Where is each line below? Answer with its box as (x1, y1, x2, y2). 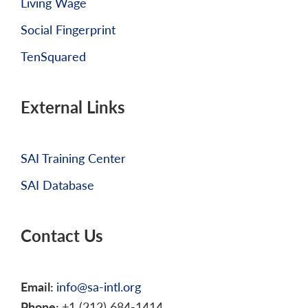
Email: (21, 278, 56, 296)
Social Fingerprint (21, 21, 115, 38)
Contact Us (21, 223, 103, 247)
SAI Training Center (21, 149, 126, 167)
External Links (21, 95, 125, 119)
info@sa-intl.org (56, 278, 141, 296)
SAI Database (21, 176, 94, 194)
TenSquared (21, 47, 86, 65)
